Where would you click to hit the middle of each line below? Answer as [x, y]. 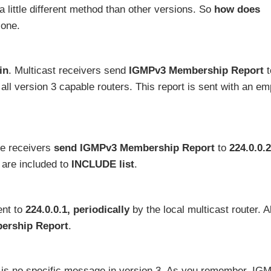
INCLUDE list [103, 165]
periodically [101, 209]
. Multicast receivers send [69, 71]
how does [237, 9]
